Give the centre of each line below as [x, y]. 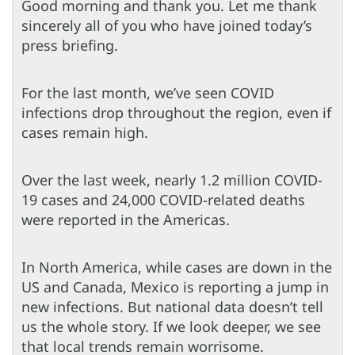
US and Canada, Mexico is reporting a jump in [175, 286]
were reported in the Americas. [126, 219]
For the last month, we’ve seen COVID [148, 92]
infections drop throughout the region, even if [176, 112]
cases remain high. [85, 132]
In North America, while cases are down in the [177, 267]
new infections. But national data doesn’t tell [172, 306]
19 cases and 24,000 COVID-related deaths [163, 199]
